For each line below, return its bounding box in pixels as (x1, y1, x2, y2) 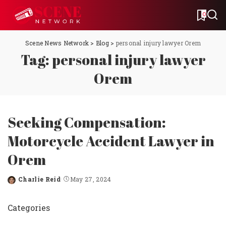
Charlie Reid (18, 175, 61, 183)
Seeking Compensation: (8, 112, 166, 132)
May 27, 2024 (70, 175, 111, 183)
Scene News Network (25, 39, 89, 47)
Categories (8, 202, 50, 213)
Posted (7, 179, 31, 188)
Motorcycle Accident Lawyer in (8, 131, 214, 150)
